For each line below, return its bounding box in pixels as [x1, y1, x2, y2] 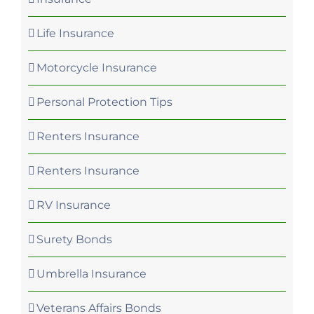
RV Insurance [36, 198, 111, 212]
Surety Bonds [36, 232, 112, 246]
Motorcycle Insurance [36, 60, 157, 74]
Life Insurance [36, 26, 114, 40]
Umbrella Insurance [36, 266, 146, 280]
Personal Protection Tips [36, 95, 172, 109]
